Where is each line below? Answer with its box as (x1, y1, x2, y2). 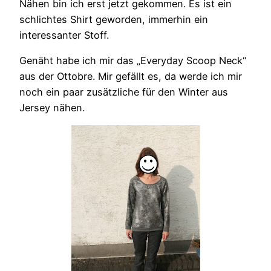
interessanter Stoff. (19, 28, 109, 41)
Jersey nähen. (19, 102, 85, 114)
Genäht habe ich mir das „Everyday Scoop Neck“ (19, 54, 246, 67)
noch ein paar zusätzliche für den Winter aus (19, 86, 228, 99)
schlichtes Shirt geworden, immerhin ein (19, 13, 208, 25)
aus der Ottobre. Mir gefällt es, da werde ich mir (19, 70, 242, 83)
